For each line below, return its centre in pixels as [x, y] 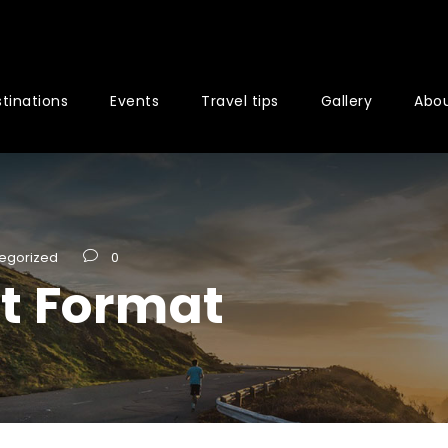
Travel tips [240, 101]
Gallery [346, 101]
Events [135, 101]
